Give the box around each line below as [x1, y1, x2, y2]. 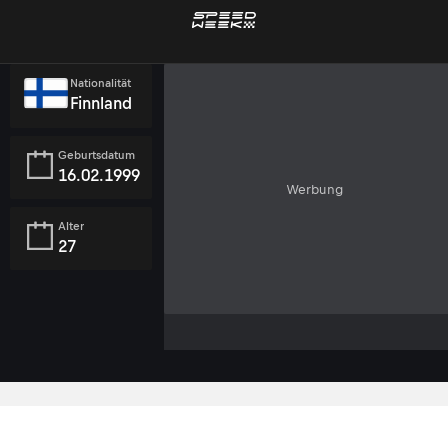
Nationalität [70, 77, 132, 89]
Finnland [70, 94, 133, 112]
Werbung [285, 181, 343, 197]
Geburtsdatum [58, 149, 136, 162]
